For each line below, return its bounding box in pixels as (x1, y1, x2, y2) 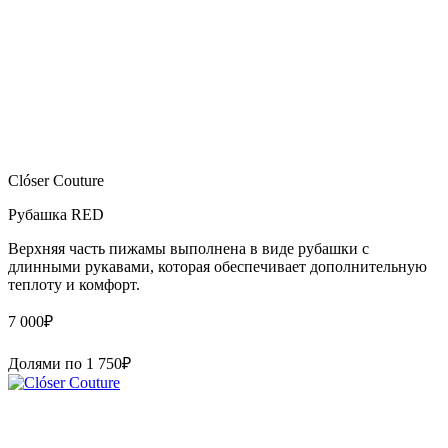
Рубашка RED (8, 205, 104, 223)
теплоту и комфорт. (8, 275, 140, 293)
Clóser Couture (8, 171, 104, 189)
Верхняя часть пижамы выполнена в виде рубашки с (8, 239, 369, 257)
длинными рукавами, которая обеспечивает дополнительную (8, 257, 427, 275)
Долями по (8, 354, 86, 372)
